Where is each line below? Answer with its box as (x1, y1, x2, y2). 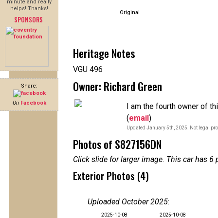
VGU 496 (73, 65, 103, 74)
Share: (21, 83, 37, 89)
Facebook (20, 100, 46, 106)
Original (120, 9, 140, 16)
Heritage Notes (73, 45, 135, 61)
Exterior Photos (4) (73, 168, 149, 183)
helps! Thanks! (10, 5, 48, 12)
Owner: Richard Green (73, 78, 162, 94)
